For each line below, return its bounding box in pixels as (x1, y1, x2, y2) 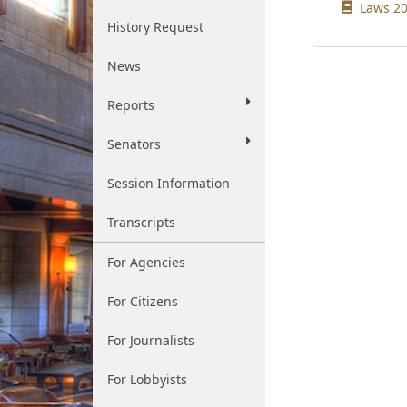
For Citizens (107, 293, 178, 310)
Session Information (107, 174, 230, 192)
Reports (107, 96, 154, 114)
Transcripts (107, 213, 175, 231)
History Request (107, 18, 203, 35)
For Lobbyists (107, 371, 187, 388)
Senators (107, 135, 161, 153)
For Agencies (107, 253, 185, 271)
